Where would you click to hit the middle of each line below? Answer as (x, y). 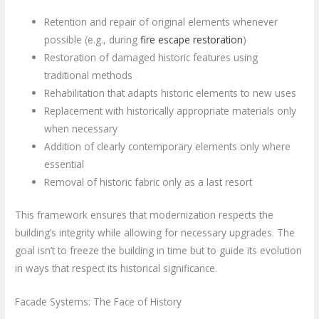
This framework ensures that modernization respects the (145, 214)
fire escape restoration (192, 40)
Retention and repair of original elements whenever (161, 22)
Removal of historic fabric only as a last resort (148, 182)
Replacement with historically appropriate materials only (171, 111)
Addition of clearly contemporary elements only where (168, 147)
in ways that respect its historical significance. (116, 268)
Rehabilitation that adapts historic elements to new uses (171, 93)
